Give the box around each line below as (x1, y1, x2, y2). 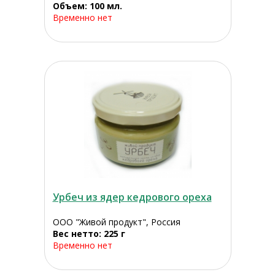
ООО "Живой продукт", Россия (52, 216, 180, 228)
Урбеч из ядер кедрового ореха (52, 190, 212, 204)
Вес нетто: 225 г (52, 228, 125, 240)
